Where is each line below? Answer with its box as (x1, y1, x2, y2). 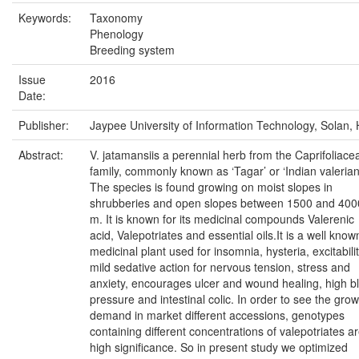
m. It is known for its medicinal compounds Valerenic (90, 210, 354, 227)
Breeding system (90, 41, 175, 58)
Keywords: (18, 9, 75, 26)
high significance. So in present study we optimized (90, 338, 348, 355)
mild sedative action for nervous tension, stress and (90, 258, 350, 275)
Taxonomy (90, 9, 143, 26)
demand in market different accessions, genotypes (90, 306, 345, 323)
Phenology (90, 25, 143, 42)
